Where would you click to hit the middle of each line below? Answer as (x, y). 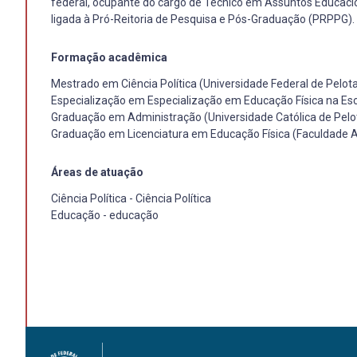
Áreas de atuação (97, 173)
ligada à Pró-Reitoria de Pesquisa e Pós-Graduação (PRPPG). (203, 20)
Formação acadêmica (109, 58)
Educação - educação (105, 216)
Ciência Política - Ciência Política (131, 199)
